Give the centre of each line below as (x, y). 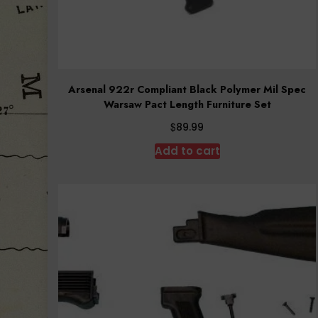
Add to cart (187, 151)
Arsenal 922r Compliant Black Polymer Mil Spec (187, 90)
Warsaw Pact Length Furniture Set (187, 105)
